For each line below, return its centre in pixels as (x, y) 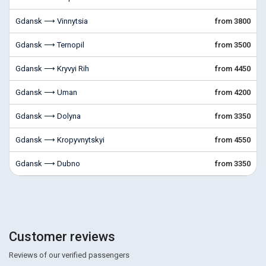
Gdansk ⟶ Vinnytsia (52, 21)
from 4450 (233, 69)
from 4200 (233, 92)
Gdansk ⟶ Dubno (48, 164)
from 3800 (233, 21)
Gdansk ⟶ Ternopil (50, 45)
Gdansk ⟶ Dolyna (48, 116)
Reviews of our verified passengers (69, 255)
